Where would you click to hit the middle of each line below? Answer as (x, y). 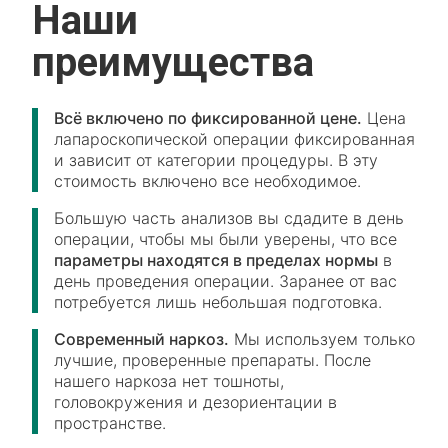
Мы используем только (322, 339)
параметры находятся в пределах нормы (216, 260)
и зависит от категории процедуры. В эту (216, 160)
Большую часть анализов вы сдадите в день (229, 218)
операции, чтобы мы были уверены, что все (226, 239)
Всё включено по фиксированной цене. (208, 118)
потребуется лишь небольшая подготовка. (218, 302)
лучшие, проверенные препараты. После (213, 360)
